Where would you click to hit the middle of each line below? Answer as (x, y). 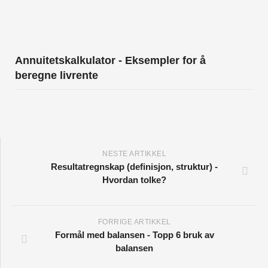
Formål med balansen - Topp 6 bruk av (134, 235)
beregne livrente (57, 76)
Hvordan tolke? (134, 180)
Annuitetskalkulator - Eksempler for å (110, 61)
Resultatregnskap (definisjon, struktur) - (134, 167)
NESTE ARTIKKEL (134, 154)
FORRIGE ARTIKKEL (134, 222)
